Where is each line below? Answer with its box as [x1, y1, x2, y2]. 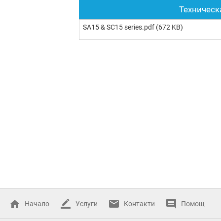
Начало [25, 200, 49, 208]
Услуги [75, 200, 98, 208]
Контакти [124, 200, 155, 208]
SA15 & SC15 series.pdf [83, 23, 154, 32]
